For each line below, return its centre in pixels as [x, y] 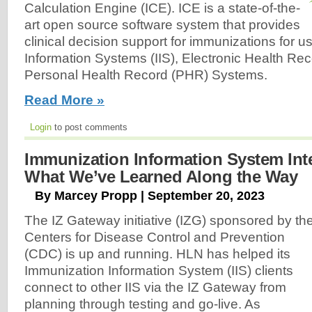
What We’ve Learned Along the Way [161, 177]
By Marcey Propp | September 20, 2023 [150, 196]
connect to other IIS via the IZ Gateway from [155, 287]
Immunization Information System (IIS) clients [159, 270]
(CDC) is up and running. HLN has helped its [157, 253]
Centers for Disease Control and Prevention [155, 237]
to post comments [89, 127]
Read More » [64, 100]
